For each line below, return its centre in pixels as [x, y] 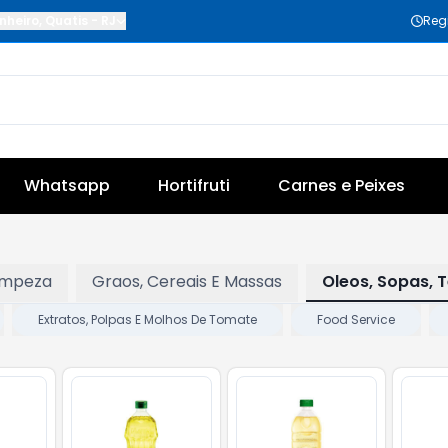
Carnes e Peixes [341, 185]
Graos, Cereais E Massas [187, 281]
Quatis [66, 20]
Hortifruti [194, 185]
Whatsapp [67, 185]
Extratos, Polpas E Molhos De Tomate [147, 319]
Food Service [356, 319]
